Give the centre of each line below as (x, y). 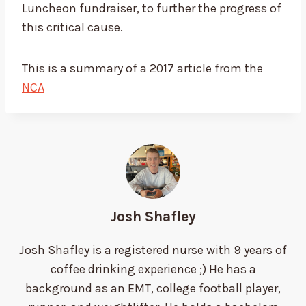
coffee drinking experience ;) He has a (153, 269)
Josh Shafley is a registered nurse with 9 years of (153, 250)
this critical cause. (72, 28)
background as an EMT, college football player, (153, 289)
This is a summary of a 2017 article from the (142, 69)
